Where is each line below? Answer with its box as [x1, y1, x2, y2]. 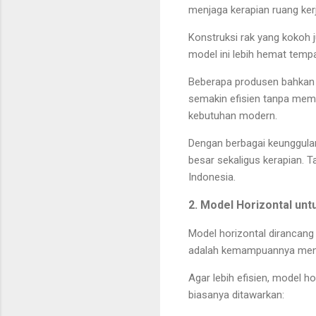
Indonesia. [188, 170, 236, 183]
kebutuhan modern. [188, 109, 277, 122]
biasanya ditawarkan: [188, 288, 284, 301]
